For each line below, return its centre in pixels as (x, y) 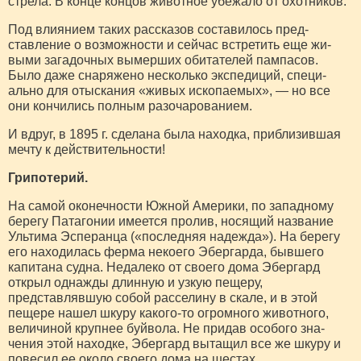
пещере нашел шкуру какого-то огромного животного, (168, 313)
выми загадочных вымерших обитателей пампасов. (163, 60)
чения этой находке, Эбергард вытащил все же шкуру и (174, 343)
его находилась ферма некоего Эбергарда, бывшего (166, 251)
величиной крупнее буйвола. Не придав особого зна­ (166, 328)
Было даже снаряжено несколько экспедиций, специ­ (167, 75)
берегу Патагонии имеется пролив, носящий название (171, 221)
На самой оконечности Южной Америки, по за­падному (171, 205)
